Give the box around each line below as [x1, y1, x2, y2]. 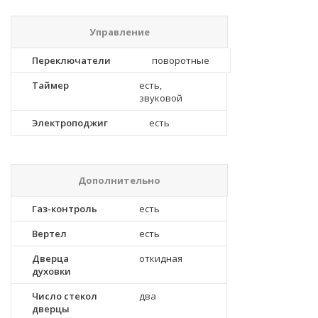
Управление [89, 26, 150, 38]
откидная [139, 252, 182, 265]
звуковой [139, 92, 182, 104]
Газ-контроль [32, 202, 97, 215]
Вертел [32, 227, 67, 240]
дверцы [32, 302, 70, 315]
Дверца [32, 252, 69, 265]
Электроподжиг [32, 116, 108, 129]
